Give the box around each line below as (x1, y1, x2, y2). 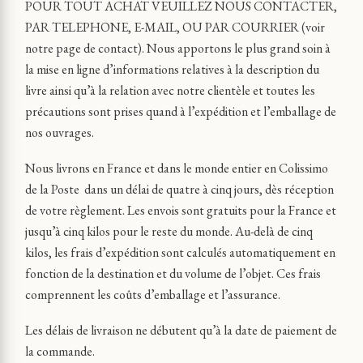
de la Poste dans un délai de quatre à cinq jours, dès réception (25, 181, 334, 198)
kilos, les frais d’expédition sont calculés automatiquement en (25, 244, 335, 261)
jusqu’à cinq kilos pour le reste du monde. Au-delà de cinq (25, 223, 313, 240)
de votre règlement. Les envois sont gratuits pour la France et (25, 202, 336, 219)
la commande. (25, 343, 95, 360)
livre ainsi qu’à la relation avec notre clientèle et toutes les (25, 82, 315, 99)
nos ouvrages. (25, 124, 94, 141)
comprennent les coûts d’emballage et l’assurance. (25, 286, 280, 303)
